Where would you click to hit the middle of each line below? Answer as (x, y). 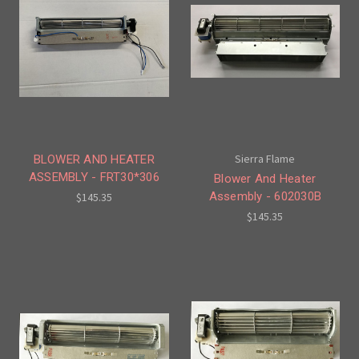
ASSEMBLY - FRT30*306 (94, 177)
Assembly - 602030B (265, 197)
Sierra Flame (265, 159)
